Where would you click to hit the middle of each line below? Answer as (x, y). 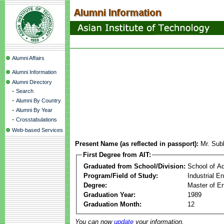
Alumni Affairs (28, 58)
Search (25, 91)
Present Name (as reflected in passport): (137, 144)
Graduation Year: (109, 194)
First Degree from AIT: (117, 155)
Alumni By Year (34, 110)
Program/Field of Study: (121, 175)
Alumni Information (34, 72)
